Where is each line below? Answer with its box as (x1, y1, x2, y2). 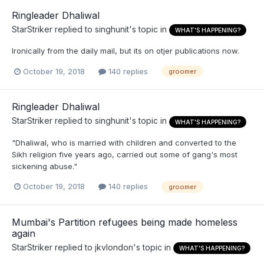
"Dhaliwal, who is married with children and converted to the (12, 137, 236, 147)
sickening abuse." (12, 161, 77, 171)
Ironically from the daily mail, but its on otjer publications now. (12, 46, 239, 56)
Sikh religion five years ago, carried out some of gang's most (12, 149, 237, 159)
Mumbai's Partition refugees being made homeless (12, 216, 237, 229)
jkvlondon (95, 242, 133, 253)
